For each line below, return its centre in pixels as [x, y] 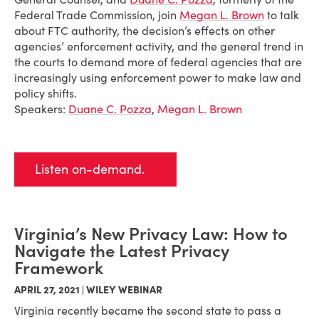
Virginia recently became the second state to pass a [148, 310]
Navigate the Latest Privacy [122, 251]
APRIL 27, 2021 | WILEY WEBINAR [88, 290]
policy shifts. [46, 93]
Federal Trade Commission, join [97, 15]
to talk [282, 15]
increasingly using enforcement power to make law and [158, 78]
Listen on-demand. [90, 169]
